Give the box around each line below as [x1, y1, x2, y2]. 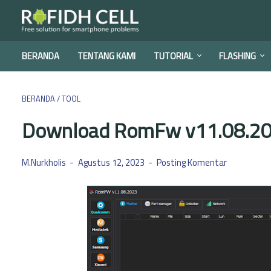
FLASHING [219, 49, 256, 63]
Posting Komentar [156, 155, 227, 169]
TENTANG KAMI [77, 49, 135, 63]
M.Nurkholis [22, 155, 68, 169]
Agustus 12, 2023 [77, 155, 146, 169]
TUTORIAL [154, 49, 193, 63]
